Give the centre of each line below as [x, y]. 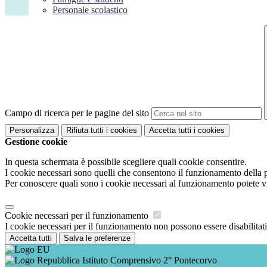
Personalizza [32, 130]
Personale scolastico [90, 10]
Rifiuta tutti [85, 130]
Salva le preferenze [97, 238]
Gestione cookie [36, 141]
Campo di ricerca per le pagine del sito [77, 113]
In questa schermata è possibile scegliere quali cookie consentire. [126, 162]
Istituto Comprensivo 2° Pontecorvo [148, 260]
